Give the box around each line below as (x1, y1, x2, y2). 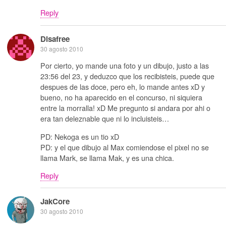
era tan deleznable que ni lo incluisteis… (40, 113, 169, 124)
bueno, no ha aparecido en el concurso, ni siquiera (40, 92, 202, 103)
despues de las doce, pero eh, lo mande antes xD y (40, 81, 205, 92)
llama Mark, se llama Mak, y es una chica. (40, 152, 174, 163)
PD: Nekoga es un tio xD (40, 131, 119, 142)
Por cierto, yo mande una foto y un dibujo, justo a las (40, 60, 209, 71)
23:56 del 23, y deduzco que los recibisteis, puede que (40, 71, 214, 82)
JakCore (40, 196, 70, 207)
